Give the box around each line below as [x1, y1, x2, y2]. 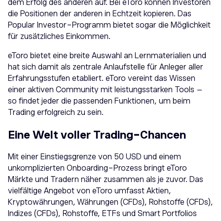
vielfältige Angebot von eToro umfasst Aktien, [8, 186, 171, 195]
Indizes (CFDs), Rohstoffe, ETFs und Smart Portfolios [8, 209, 197, 218]
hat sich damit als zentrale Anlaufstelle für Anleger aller [8, 63, 203, 72]
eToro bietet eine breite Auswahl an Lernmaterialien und [8, 51, 206, 61]
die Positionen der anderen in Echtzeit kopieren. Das [8, 9, 191, 19]
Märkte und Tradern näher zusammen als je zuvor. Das [8, 175, 203, 184]
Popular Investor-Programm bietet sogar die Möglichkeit [8, 21, 211, 30]
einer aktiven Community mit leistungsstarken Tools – [8, 85, 203, 95]
